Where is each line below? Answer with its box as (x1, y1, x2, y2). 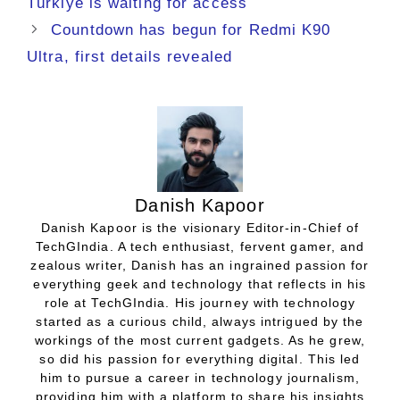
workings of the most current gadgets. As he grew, (35, 332, 365, 347)
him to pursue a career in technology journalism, (40, 370, 360, 385)
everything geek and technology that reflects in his (33, 276, 367, 291)
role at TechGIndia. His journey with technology (44, 295, 356, 310)
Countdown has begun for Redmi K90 (51, 21, 331, 38)
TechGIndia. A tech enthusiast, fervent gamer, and (35, 238, 365, 254)
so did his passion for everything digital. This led (39, 351, 361, 366)
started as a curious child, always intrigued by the (36, 313, 364, 329)
